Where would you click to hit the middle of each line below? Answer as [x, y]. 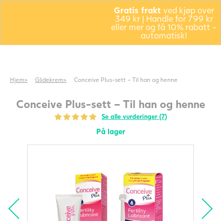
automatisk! [164, 35]
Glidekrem [49, 80]
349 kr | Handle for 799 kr [164, 18]
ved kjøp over [189, 10]
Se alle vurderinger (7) [134, 117]
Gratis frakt [139, 10]
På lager [110, 131]
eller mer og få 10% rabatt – [164, 27]
